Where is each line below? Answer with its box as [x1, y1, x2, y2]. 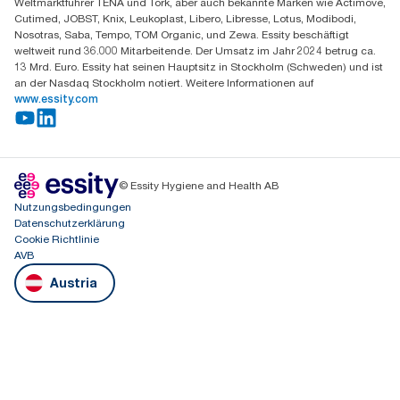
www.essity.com [14, 93, 98, 105]
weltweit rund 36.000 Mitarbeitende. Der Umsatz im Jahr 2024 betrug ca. [14, 44, 376, 57]
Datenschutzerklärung [14, 216, 125, 229]
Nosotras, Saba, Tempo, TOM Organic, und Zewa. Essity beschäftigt [14, 28, 349, 41]
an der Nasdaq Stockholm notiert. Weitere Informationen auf [14, 76, 313, 89]
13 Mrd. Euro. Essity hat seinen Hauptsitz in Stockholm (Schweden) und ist [14, 60, 383, 73]
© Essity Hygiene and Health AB [119, 179, 279, 192]
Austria [50, 275, 97, 290]
